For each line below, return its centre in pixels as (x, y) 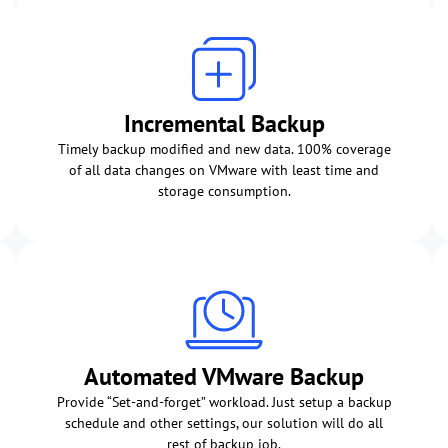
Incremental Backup (224, 123)
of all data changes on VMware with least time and (224, 169)
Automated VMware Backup (224, 376)
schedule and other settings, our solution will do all (224, 422)
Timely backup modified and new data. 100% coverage (224, 148)
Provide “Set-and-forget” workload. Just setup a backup (224, 401)
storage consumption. (224, 190)
